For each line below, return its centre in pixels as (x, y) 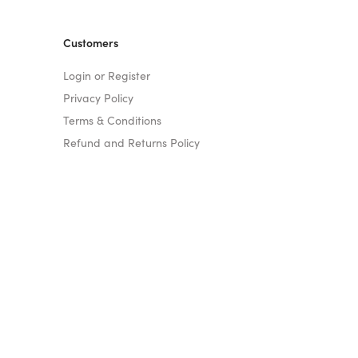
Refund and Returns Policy (131, 142)
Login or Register (107, 75)
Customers (91, 42)
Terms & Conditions (112, 120)
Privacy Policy (98, 97)
